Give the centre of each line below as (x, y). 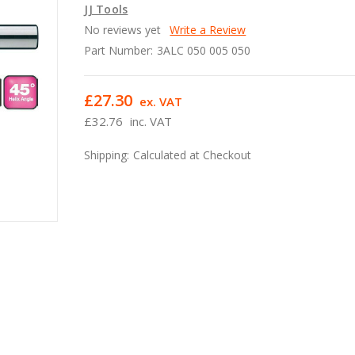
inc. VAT (151, 121)
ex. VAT (161, 101)
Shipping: (107, 155)
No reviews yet (123, 29)
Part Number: (119, 50)
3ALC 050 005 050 (204, 50)
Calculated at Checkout (193, 155)
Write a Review (208, 29)
